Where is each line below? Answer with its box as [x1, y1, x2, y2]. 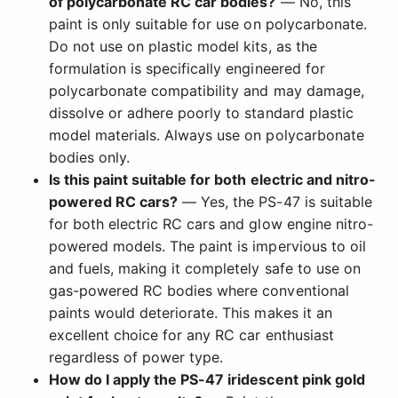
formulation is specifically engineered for [49, 60, 325, 78]
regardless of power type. [49, 348, 224, 367]
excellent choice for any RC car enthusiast [49, 326, 334, 345]
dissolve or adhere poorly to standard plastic [49, 104, 354, 123]
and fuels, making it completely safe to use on [49, 259, 361, 278]
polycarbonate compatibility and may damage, [49, 82, 364, 100]
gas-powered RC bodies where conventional [49, 282, 349, 300]
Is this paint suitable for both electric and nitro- [49, 171, 376, 189]
